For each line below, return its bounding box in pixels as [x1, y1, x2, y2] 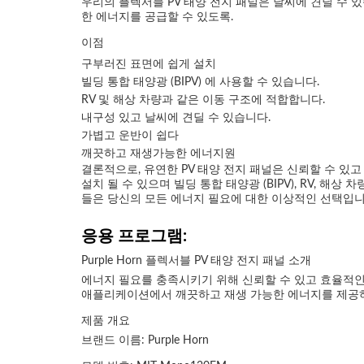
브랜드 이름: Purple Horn [81, 335, 209, 346]
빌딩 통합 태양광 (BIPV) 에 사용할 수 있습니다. [81, 76, 319, 88]
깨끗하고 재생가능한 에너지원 [81, 148, 236, 159]
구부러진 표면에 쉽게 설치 [81, 58, 216, 70]
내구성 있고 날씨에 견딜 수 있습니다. [81, 112, 271, 123]
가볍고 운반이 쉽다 [81, 130, 179, 141]
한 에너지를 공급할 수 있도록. [81, 11, 233, 23]
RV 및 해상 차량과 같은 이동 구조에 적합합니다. [81, 94, 325, 106]
